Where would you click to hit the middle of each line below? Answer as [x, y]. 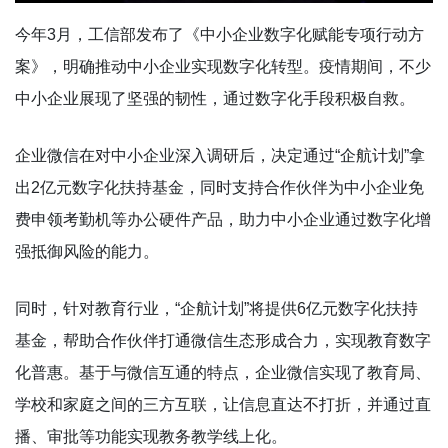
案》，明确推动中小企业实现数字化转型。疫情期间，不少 [223, 66]
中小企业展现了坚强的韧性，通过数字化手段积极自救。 [215, 98]
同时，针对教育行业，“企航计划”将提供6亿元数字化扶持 [216, 308]
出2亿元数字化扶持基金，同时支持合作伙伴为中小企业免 [219, 187]
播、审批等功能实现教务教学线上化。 [151, 436]
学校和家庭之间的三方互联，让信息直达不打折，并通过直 [223, 404]
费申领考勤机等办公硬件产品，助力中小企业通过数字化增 [223, 219]
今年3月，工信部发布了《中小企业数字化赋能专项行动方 [219, 34]
